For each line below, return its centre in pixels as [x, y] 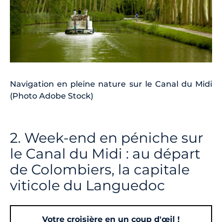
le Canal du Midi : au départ [105, 154]
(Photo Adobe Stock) [52, 96]
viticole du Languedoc [87, 186]
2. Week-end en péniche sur [107, 138]
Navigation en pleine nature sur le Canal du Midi [111, 84]
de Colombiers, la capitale [100, 170]
